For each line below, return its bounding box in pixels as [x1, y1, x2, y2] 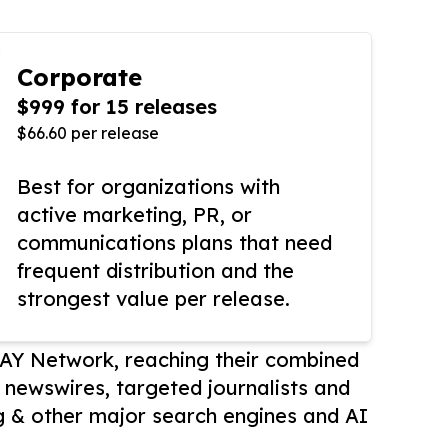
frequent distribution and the [17, 258, 294, 284]
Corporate [17, 62, 142, 93]
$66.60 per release [17, 123, 159, 144]
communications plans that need [17, 230, 332, 256]
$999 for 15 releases [17, 94, 217, 120]
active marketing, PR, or [17, 202, 252, 228]
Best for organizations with [17, 174, 280, 200]
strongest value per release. [17, 286, 290, 312]
